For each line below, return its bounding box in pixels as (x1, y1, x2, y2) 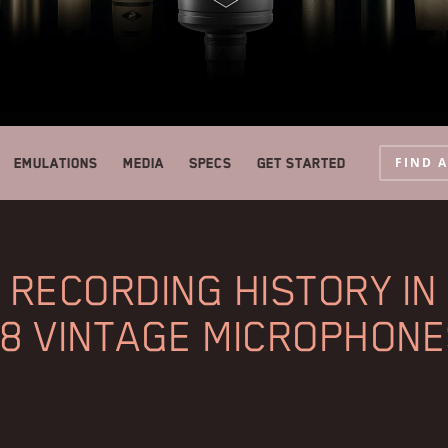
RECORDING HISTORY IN (10, 266, 438, 315)
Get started (257, 155, 346, 172)
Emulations (14, 155, 98, 172)
